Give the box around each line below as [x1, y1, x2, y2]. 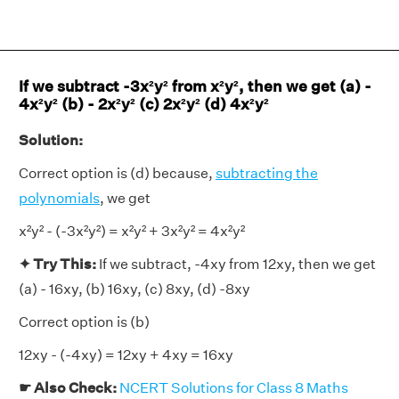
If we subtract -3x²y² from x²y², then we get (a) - [19, 77, 371, 95]
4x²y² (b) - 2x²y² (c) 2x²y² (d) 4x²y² [19, 94, 269, 113]
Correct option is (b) [19, 313, 150, 330]
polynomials [19, 190, 100, 207]
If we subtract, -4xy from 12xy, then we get [99, 256, 376, 273]
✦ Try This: [19, 256, 99, 273]
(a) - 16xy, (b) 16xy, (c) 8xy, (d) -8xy [19, 281, 250, 297]
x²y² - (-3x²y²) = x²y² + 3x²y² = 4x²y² [19, 223, 245, 240]
